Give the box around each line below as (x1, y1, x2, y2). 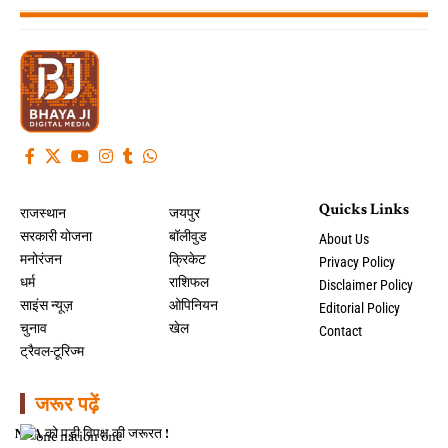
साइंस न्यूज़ (20, 296, 73, 313)
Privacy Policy (318, 253, 395, 270)
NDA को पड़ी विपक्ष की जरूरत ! (15, 422, 169, 443)
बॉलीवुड (169, 227, 208, 244)
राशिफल (169, 273, 210, 290)
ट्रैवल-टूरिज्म (20, 342, 84, 359)
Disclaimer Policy (318, 276, 413, 293)
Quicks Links (318, 198, 409, 220)
